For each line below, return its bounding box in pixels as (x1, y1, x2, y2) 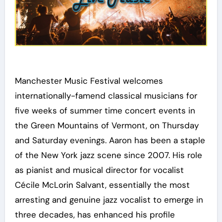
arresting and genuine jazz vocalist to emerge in (14, 194, 203, 206)
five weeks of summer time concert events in (14, 105, 195, 116)
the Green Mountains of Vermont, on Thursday (14, 120, 199, 131)
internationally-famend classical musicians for (14, 90, 197, 102)
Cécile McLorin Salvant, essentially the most (14, 179, 190, 191)
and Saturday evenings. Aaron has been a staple (14, 135, 205, 146)
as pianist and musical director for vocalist (14, 165, 184, 176)
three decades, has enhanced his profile (14, 209, 175, 221)
